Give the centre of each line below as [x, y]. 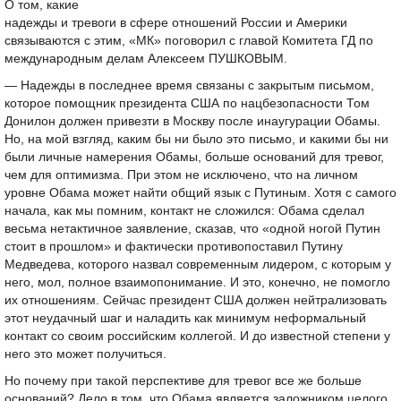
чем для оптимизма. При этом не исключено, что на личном [181, 175]
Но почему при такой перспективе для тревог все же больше [183, 381]
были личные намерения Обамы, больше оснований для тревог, [194, 157]
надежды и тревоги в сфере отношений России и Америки [176, 23]
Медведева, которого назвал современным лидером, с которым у [198, 264]
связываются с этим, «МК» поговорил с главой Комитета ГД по [189, 41]
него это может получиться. [85, 354]
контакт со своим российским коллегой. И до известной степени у [197, 336]
